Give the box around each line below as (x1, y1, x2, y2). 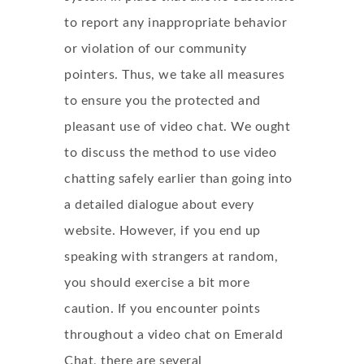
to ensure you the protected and (64, 94, 261, 107)
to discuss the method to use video (64, 146, 276, 159)
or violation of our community (64, 42, 247, 55)
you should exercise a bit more (64, 276, 249, 289)
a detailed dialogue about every (64, 198, 254, 211)
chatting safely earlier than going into (64, 172, 292, 185)
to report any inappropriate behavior (64, 16, 287, 29)
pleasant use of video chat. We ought (64, 120, 290, 133)
